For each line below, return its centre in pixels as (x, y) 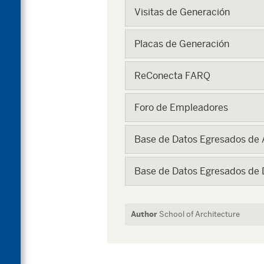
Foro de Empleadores (181, 108)
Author (144, 214)
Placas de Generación (182, 44)
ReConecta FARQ (172, 76)
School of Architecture (199, 214)
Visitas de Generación (182, 12)
